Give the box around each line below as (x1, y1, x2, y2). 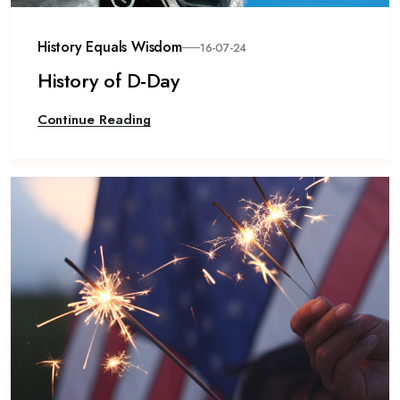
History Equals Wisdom (37, 37, 182, 57)
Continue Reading (37, 110, 151, 129)
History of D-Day (37, 66, 179, 95)
